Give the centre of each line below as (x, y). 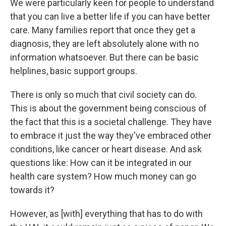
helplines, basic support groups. (74, 71)
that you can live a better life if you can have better (110, 16)
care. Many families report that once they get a (103, 30)
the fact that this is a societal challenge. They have (111, 122)
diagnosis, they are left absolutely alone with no (104, 44)
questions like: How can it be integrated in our (101, 163)
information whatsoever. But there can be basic (104, 57)
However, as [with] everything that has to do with (106, 214)
